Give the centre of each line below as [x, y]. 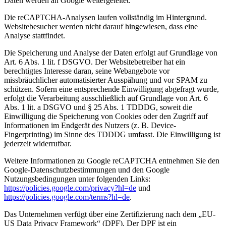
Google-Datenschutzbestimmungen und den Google [87, 169]
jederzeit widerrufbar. [38, 143]
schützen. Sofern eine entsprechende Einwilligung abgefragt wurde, [111, 89]
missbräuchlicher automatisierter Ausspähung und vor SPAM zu [106, 80]
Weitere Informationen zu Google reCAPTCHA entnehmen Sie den [112, 160]
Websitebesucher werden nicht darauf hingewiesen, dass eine [101, 26]
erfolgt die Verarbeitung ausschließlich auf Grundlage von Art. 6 [106, 98]
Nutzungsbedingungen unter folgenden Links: [77, 179]
